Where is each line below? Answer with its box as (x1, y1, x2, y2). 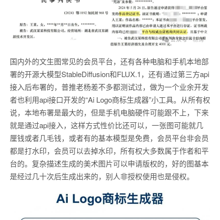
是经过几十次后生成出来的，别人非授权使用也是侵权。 (10, 171, 194, 182)
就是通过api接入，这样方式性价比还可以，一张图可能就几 (10, 120, 203, 131)
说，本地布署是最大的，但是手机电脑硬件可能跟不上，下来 (10, 107, 209, 118)
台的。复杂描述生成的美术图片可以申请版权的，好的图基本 (10, 158, 209, 169)
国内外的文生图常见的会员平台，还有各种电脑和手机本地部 (10, 56, 209, 67)
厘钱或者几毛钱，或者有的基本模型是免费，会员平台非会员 (10, 133, 209, 143)
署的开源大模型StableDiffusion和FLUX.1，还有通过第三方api (10, 69, 209, 80)
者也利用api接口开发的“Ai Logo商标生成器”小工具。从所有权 (10, 94, 210, 105)
